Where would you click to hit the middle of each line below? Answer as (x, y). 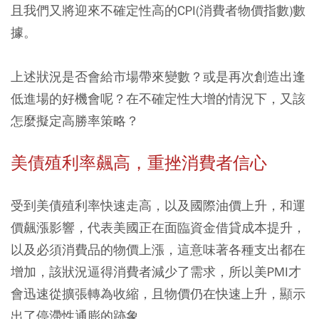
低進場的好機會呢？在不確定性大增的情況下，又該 (158, 98)
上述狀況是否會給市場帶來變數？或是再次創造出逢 (158, 76)
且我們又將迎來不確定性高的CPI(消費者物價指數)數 (158, 10)
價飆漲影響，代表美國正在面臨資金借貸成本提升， (158, 227)
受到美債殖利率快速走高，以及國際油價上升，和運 (158, 205)
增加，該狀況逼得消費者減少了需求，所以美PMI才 (156, 271)
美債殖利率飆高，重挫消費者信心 (139, 163)
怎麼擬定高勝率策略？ (75, 120)
